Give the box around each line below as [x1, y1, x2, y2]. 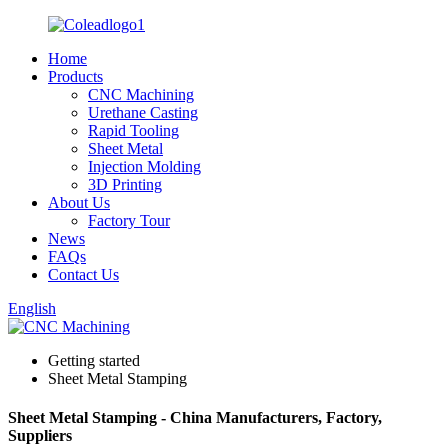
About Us [48, 194, 110, 211]
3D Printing [88, 176, 162, 193]
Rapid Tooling [88, 122, 179, 139]
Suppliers [8, 427, 72, 445]
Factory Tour [88, 212, 170, 229]
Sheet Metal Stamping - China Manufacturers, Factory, [8, 409, 382, 427]
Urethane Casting [88, 104, 198, 121]
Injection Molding [88, 158, 201, 175]
